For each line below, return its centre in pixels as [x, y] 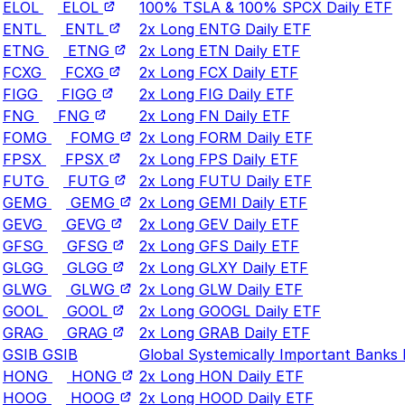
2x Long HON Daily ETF [221, 376]
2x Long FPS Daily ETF [219, 159]
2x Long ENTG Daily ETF [225, 28]
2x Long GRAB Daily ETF [225, 332]
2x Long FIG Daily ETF [217, 94]
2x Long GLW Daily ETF [221, 289]
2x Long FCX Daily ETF [219, 72]
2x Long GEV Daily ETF [219, 224]
